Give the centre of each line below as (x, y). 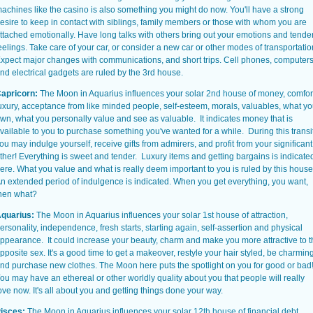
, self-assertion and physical (250, 228)
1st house (221, 215)
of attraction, (264, 215)
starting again (171, 228)
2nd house (226, 94)
